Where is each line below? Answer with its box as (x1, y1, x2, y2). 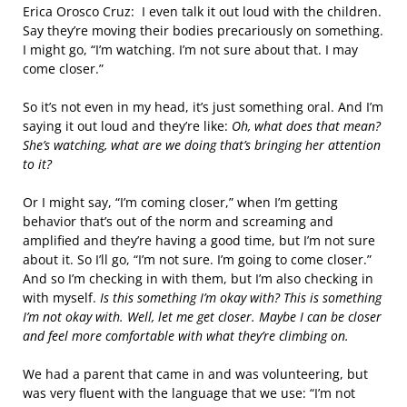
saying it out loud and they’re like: (23, 117, 232, 134)
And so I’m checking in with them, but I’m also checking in (23, 270, 373, 287)
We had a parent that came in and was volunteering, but (23, 365, 368, 382)
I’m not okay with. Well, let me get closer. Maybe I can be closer (23, 308, 382, 325)
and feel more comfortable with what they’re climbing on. (23, 327, 349, 344)
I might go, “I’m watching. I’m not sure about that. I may (23, 41, 358, 58)
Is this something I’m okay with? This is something (100, 289, 382, 306)
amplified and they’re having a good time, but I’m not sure (23, 232, 375, 249)
